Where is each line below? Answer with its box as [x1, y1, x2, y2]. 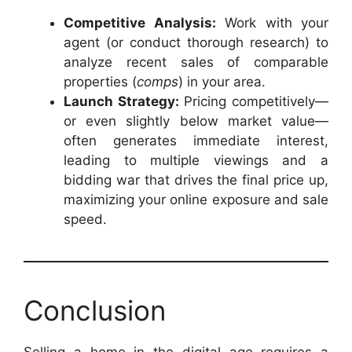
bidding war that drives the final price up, [64, 171, 328, 188]
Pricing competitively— [178, 93, 329, 109]
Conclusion [24, 293, 166, 327]
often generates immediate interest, [64, 132, 328, 148]
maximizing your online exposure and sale [64, 191, 328, 207]
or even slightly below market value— [64, 112, 328, 129]
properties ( [64, 73, 137, 90]
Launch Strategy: [64, 93, 179, 109]
